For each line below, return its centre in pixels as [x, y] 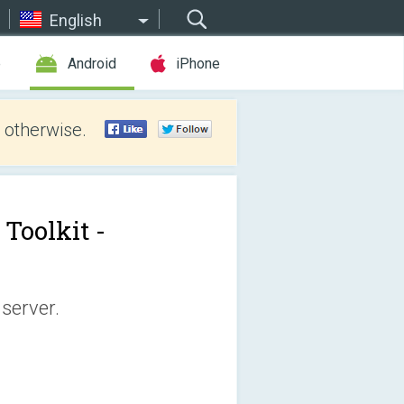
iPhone [198, 64]
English [76, 20]
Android [92, 64]
